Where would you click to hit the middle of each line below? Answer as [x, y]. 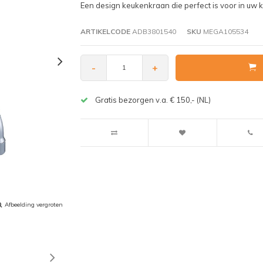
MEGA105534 [225, 31]
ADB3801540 [153, 31]
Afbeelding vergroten [34, 204]
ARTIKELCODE [105, 31]
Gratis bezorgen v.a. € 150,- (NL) [153, 100]
